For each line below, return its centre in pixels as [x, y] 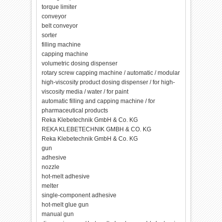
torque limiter [59, 7]
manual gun [58, 214]
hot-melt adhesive [66, 176]
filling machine [61, 45]
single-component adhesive [79, 195]
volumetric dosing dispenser [80, 63]
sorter [50, 35]
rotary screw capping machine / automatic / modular [111, 73]
